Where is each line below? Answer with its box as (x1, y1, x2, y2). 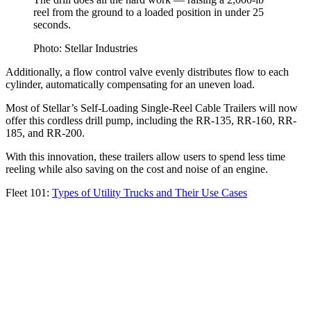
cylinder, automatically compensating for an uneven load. (6, 78, 255, 90)
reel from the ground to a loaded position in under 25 (33, 6, 264, 18)
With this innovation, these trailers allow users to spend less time (6, 150, 285, 162)
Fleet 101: (6, 186, 52, 199)
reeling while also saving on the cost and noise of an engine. (6, 162, 268, 175)
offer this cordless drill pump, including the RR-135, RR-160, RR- (6, 114, 296, 126)
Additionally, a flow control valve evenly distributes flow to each (6, 65, 289, 78)
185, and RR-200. (6, 126, 85, 139)
